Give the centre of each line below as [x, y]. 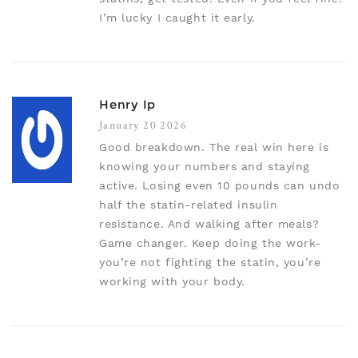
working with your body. [172, 282]
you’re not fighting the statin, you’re [210, 263]
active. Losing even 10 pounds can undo [220, 186]
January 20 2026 [143, 125]
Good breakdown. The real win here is [214, 147]
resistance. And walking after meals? [209, 224]
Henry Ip [127, 105]
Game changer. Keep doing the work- [211, 243]
